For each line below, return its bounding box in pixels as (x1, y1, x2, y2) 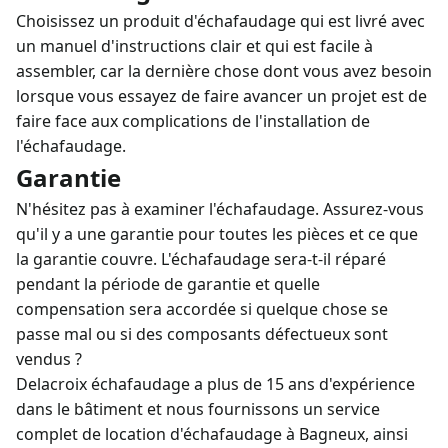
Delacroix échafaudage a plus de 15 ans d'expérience (16, 373, 415, 395)
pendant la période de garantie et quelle (16, 273, 320, 295)
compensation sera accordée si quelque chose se (16, 298, 388, 320)
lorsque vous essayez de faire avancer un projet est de (16, 85, 427, 107)
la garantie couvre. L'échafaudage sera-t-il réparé (16, 248, 386, 270)
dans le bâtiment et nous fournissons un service (16, 398, 380, 420)
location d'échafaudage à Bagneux (105, 423, 365, 445)
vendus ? (16, 348, 82, 370)
